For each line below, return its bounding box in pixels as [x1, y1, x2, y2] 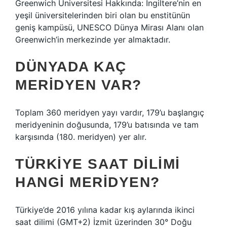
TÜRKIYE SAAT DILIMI [15, 156, 180, 172]
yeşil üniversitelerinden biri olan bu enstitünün [15, 10, 190, 20]
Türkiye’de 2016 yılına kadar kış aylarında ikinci [15, 205, 195, 215]
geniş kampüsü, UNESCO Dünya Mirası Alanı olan [15, 22, 204, 32]
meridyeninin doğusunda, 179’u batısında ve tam [15, 120, 199, 130]
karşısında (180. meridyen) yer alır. [15, 132, 146, 142]
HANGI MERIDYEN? [15, 174, 160, 190]
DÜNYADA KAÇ [15, 59, 127, 74]
